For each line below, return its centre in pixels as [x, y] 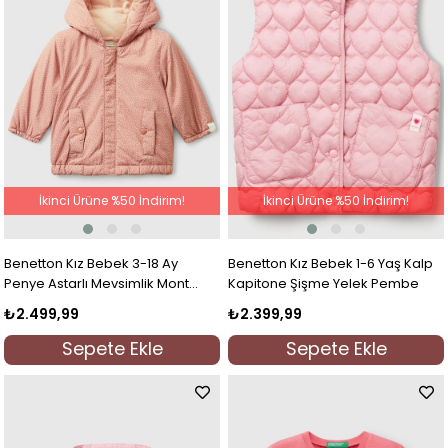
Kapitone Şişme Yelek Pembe [324, 283]
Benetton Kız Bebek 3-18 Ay [91, 263]
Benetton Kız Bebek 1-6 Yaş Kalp [331, 263]
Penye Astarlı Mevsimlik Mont [97, 283]
